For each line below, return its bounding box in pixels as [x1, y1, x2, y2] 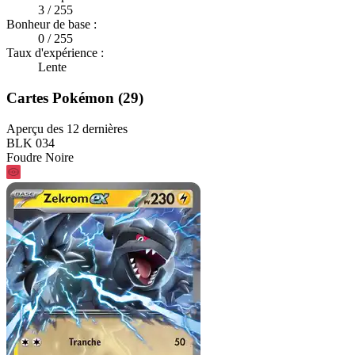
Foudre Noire [6, 150, 74, 164]
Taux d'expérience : [6, 46, 104, 60]
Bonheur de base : [6, 17, 97, 32]
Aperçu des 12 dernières [6, 121, 128, 136]
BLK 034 [6, 136, 55, 150]
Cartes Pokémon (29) [6, 89, 143, 106]
